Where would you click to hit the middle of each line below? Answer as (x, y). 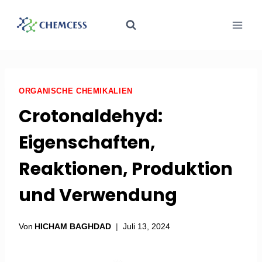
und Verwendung (98, 196)
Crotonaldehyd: (91, 117)
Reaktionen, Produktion (126, 169)
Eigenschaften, (87, 143)
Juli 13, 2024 (147, 226)
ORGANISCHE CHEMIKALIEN (76, 91)
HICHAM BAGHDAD (73, 226)
